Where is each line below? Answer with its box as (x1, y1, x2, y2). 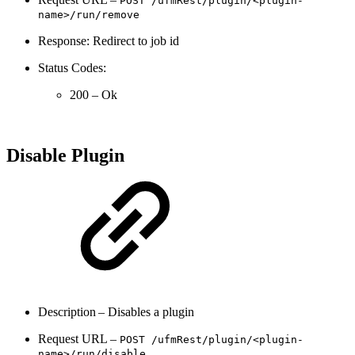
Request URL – (38, 332, 120, 346)
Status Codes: (38, 60, 106, 74)
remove (101, 8, 139, 21)
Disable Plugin (6, 144, 129, 166)
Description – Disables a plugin (38, 305, 200, 319)
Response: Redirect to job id (38, 33, 182, 48)
